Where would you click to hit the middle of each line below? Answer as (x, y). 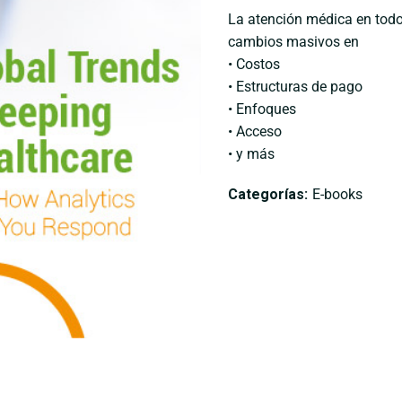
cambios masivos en (293, 42)
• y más (251, 154)
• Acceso (255, 131)
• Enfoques (262, 109)
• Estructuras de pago (295, 87)
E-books (337, 194)
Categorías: (268, 194)
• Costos (254, 64)
